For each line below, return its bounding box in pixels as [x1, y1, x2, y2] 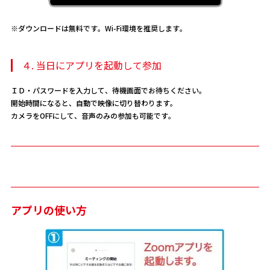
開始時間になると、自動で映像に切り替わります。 [10, 97, 177, 108]
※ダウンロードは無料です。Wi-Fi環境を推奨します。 [10, 22, 187, 33]
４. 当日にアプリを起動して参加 [21, 57, 162, 72]
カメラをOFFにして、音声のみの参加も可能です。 [10, 110, 175, 121]
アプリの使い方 [10, 201, 87, 218]
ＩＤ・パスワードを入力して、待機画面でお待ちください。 [10, 84, 206, 95]
